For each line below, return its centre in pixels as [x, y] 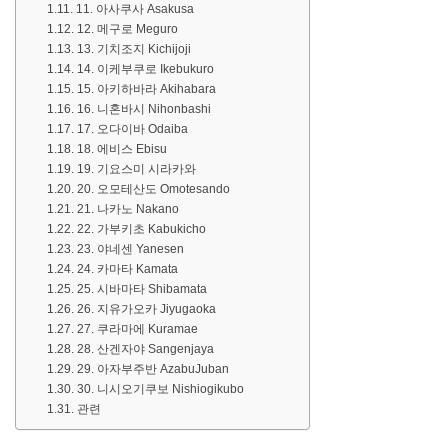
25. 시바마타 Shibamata [141, 289]
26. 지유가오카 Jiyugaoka [146, 309]
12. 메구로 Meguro [127, 29]
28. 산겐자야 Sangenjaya [145, 349]
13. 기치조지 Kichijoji [133, 49]
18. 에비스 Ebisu [121, 149]
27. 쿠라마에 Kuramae [137, 329]
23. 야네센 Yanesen [130, 249]
